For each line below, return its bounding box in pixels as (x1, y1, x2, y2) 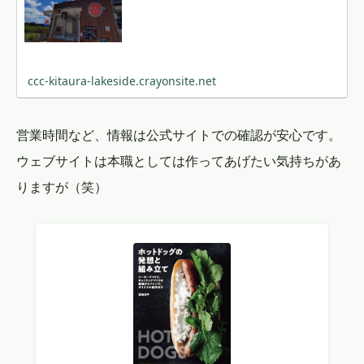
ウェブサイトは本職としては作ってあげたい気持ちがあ (16, 152, 341, 171)
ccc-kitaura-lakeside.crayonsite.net (27, 73, 216, 89)
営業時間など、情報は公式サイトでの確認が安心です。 (16, 126, 341, 145)
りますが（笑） (16, 178, 107, 197)
